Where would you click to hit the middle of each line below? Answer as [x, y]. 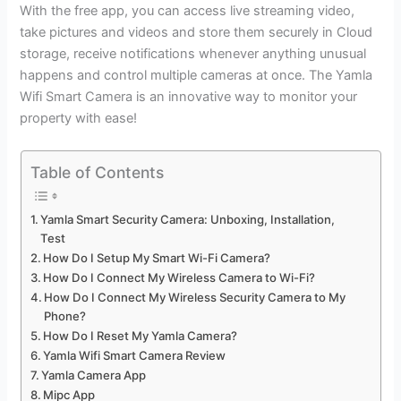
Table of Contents [97, 172]
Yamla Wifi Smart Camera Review [135, 356]
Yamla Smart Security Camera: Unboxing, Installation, [188, 220]
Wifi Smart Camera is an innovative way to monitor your [189, 97]
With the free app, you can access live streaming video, [188, 11]
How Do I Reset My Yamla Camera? [141, 336]
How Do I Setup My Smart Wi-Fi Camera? [157, 258]
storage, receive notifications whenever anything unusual [193, 54]
